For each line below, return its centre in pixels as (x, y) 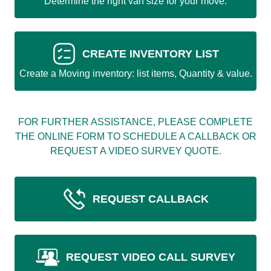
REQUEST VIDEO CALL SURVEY (151, 257)
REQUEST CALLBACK (151, 199)
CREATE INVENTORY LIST (151, 54)
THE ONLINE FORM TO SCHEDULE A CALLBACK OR (135, 136)
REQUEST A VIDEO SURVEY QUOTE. (135, 151)
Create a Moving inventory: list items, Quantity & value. (135, 73)
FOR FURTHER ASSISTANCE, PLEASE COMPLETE (135, 122)
